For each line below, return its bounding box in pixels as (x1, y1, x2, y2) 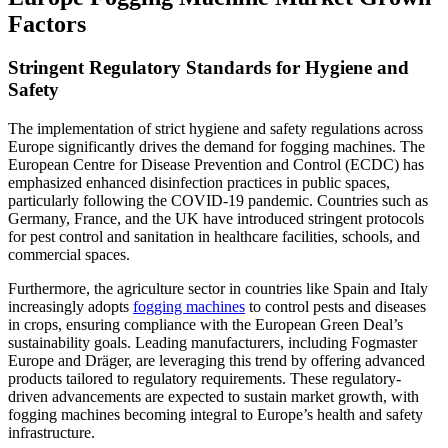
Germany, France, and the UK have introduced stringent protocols (8, 210, 424, 228)
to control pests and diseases (245, 298, 426, 316)
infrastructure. (8, 424, 95, 442)
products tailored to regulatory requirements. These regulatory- (8, 370, 401, 388)
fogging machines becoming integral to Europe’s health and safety (8, 406, 423, 424)
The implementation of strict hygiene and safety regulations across (8, 120, 423, 138)
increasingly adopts (8, 298, 133, 316)
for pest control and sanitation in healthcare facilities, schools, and (8, 228, 420, 246)
